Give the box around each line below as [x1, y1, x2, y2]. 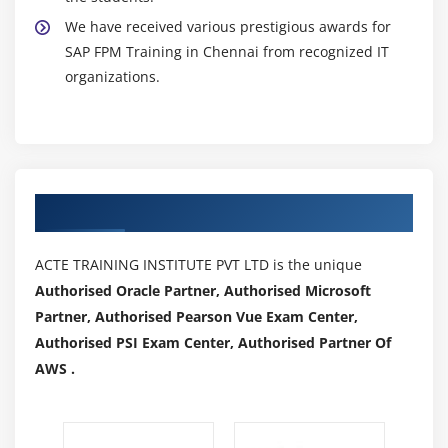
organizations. [65, 66, 160, 86]
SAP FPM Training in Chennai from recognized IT [65, 41, 389, 61]
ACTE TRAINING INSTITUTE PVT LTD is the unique [35, 254, 362, 274]
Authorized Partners [35, 195, 212, 220]
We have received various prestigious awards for [65, 16, 391, 36]
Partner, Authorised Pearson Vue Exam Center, [35, 306, 358, 326]
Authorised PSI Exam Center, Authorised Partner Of [35, 332, 391, 352]
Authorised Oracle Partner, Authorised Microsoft [35, 280, 371, 300]
